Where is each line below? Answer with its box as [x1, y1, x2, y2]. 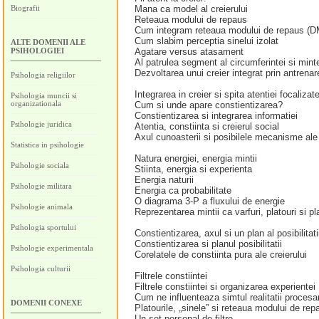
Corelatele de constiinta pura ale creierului [135, 249, 307, 260]
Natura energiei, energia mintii [135, 153, 257, 164]
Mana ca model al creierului [135, 4, 248, 14]
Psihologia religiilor [11, 70, 75, 79]
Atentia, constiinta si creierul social [135, 121, 279, 132]
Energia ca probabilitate [135, 185, 231, 196]
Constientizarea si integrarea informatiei [135, 110, 298, 121]
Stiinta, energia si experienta [135, 164, 252, 174]
